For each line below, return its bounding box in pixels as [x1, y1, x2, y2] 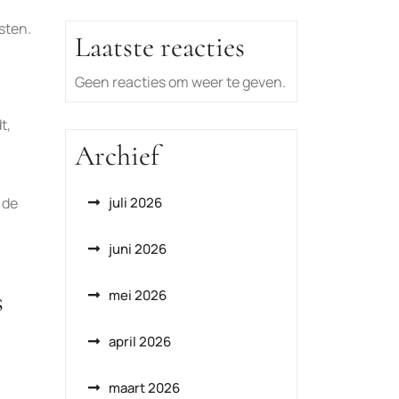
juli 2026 [109, 193, 162, 212]
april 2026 [109, 332, 171, 351]
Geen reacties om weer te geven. [75, 72, 286, 92]
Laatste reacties [75, 29, 245, 64]
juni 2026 [109, 240, 167, 258]
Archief [75, 138, 159, 173]
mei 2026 [109, 286, 167, 305]
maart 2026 [109, 379, 180, 397]
